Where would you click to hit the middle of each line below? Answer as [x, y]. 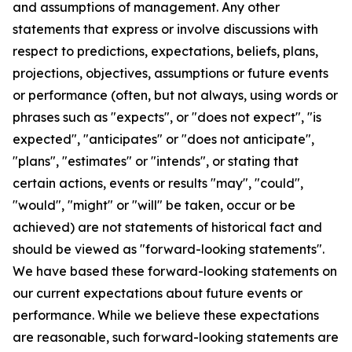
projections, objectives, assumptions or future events [170, 73]
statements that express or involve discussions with [165, 29]
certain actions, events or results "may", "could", [158, 183]
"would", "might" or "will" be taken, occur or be [154, 205]
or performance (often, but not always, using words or [175, 95]
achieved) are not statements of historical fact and [167, 227]
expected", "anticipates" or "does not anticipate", [163, 139]
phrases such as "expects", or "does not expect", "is [167, 117]
